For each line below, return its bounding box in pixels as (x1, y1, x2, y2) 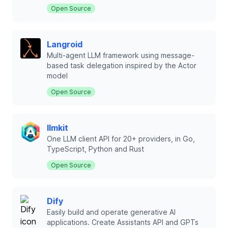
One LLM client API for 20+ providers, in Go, (47, 134, 195, 143)
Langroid (47, 39, 82, 49)
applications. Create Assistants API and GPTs (47, 218, 198, 226)
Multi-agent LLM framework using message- (47, 51, 194, 60)
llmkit (47, 123, 68, 133)
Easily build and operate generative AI (47, 208, 176, 216)
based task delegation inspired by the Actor (47, 61, 196, 70)
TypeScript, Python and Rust (47, 145, 144, 153)
